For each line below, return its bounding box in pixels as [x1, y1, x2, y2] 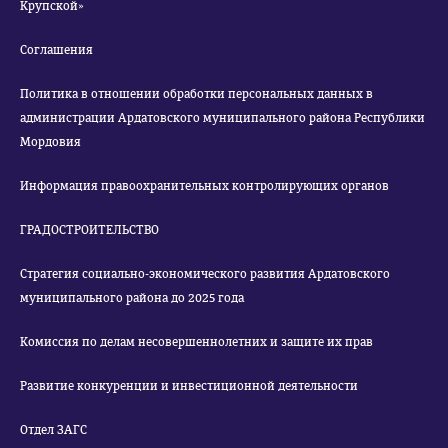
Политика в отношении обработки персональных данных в [20, 87, 373, 101]
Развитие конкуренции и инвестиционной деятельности [20, 379, 358, 393]
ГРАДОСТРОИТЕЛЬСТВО [20, 223, 159, 237]
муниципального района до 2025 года [20, 291, 244, 305]
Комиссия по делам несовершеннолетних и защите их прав [20, 335, 373, 349]
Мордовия [20, 135, 81, 149]
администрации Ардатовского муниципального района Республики [20, 111, 425, 125]
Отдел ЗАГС [20, 423, 87, 437]
